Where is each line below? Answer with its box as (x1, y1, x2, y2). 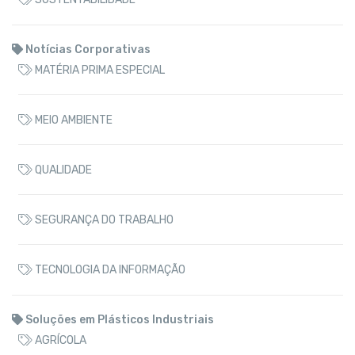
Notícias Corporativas (23, 42, 151, 56)
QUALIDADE (32, 162, 92, 177)
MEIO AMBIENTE (32, 113, 113, 127)
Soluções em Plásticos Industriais (23, 312, 214, 326)
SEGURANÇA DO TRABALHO (32, 212, 174, 227)
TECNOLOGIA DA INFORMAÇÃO (32, 262, 185, 277)
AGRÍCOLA (32, 333, 86, 347)
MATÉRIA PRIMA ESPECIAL (32, 63, 165, 77)
